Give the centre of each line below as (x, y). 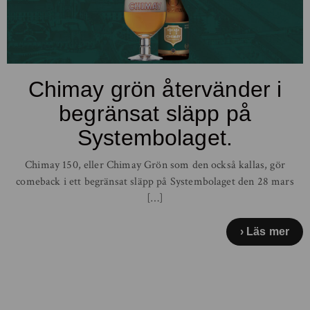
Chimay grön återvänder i (155, 89)
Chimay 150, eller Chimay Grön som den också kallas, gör (155, 165)
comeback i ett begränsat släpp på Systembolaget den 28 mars (155, 181)
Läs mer (267, 231)
